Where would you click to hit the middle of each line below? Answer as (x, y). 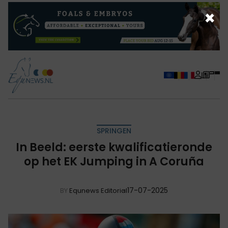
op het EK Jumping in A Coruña (114, 161)
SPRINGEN (114, 131)
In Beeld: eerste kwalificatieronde (114, 147)
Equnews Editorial (98, 190)
